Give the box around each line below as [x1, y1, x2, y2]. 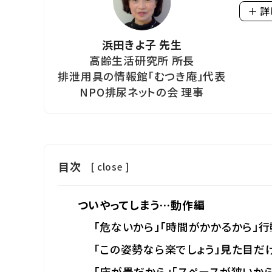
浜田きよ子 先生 [101, 36, 182, 52]
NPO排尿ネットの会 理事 [80, 83, 204, 100]
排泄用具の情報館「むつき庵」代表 [58, 67, 226, 84]
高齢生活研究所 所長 [89, 52, 195, 68]
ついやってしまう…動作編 [77, 196, 205, 212]
